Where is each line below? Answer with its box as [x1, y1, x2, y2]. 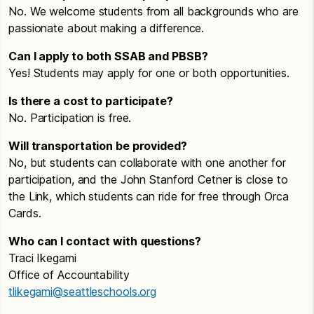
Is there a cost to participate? [8, 93, 173, 108]
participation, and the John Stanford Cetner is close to [8, 172, 288, 186]
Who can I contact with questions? [8, 233, 201, 248]
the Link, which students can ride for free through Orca [8, 189, 289, 203]
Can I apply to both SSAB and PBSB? [8, 48, 208, 63]
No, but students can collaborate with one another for [8, 155, 286, 170]
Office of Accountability [8, 267, 130, 282]
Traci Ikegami [8, 250, 76, 265]
